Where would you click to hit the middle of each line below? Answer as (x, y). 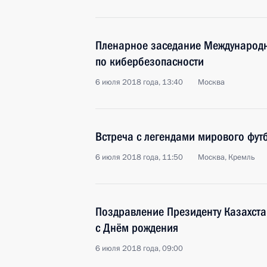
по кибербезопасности (150, 61)
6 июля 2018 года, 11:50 (139, 157)
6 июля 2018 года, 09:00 (139, 249)
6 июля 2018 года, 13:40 (139, 82)
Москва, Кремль (226, 157)
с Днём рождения (137, 228)
